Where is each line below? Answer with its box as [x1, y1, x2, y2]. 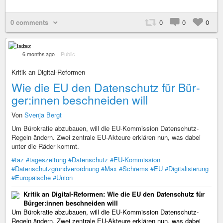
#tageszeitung [26, 155, 66, 164]
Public [61, 50, 75, 58]
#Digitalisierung [165, 164, 209, 173]
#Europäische [11, 173, 51, 182]
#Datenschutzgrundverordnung [11, 164, 99, 173]
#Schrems [119, 164, 148, 173]
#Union [53, 173, 73, 182]
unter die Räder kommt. [11, 141, 79, 151]
